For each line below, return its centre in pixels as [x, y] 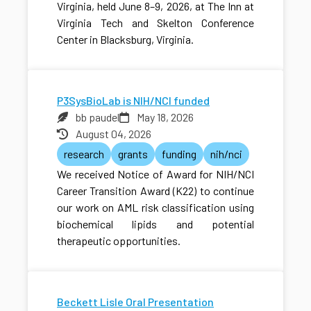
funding [179, 153]
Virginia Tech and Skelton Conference [155, 22]
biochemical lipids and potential [155, 224]
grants [133, 153]
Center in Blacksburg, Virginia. [125, 39]
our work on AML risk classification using [155, 207]
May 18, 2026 [165, 117]
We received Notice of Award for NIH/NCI [155, 174]
